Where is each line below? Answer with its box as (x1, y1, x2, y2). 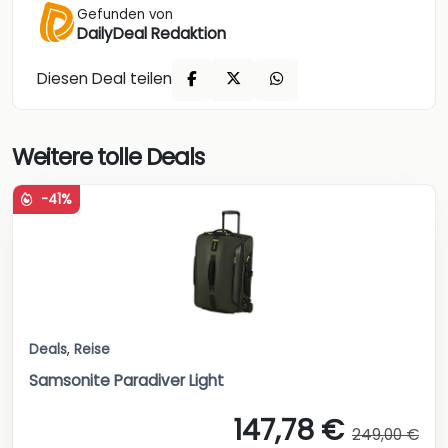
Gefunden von (77, 4, 173, 24)
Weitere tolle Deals (12, 140, 204, 173)
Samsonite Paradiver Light (29, 369, 224, 391)
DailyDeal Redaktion (77, 22, 226, 44)
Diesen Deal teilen (37, 68, 172, 90)
